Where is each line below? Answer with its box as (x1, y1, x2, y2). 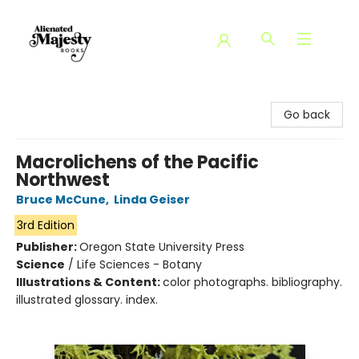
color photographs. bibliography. (163, 274, 342, 290)
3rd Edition (16, 217, 75, 233)
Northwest (16, 167, 110, 192)
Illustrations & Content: (16, 274, 163, 290)
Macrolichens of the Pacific (16, 150, 259, 175)
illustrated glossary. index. (16, 292, 158, 308)
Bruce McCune (16, 192, 106, 208)
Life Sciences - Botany (77, 256, 202, 272)
